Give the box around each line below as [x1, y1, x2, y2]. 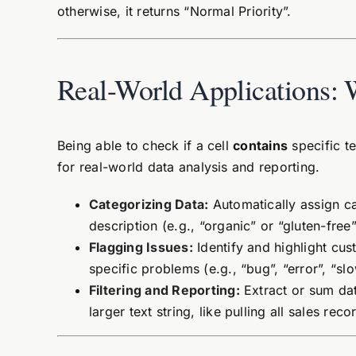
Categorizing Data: [88, 196, 209, 212]
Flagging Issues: [88, 239, 193, 255]
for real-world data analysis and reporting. [56, 159, 320, 175]
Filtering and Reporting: [88, 282, 240, 298]
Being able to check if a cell [56, 137, 234, 153]
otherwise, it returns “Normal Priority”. [56, 3, 292, 19]
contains [233, 137, 288, 153]
